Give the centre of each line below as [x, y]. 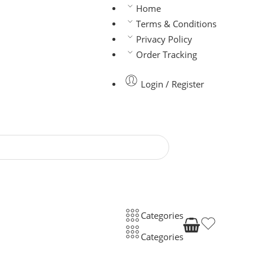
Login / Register [172, 84]
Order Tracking [167, 55]
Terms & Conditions [176, 24]
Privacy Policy [164, 39]
